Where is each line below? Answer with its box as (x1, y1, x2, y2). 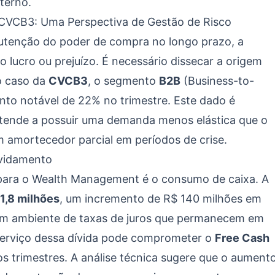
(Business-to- (180, 74, 254, 87)
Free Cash (215, 231, 269, 244)
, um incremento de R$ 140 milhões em (60, 192, 261, 205)
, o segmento (88, 74, 159, 87)
